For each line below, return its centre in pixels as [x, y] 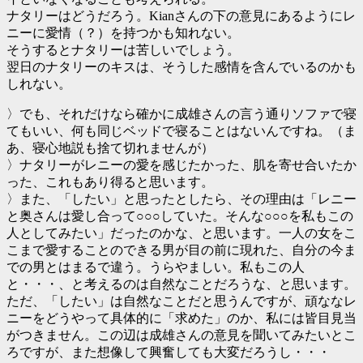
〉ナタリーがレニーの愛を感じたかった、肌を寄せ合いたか [181, 164]
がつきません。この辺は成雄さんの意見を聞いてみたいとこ [181, 335]
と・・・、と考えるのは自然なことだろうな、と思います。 [181, 284]
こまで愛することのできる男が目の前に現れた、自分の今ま [181, 250]
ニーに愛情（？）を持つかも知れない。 [123, 32]
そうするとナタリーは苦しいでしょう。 [123, 49]
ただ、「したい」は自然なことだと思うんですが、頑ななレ [181, 301]
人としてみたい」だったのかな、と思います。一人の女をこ [181, 233]
